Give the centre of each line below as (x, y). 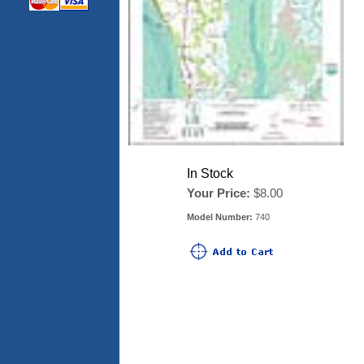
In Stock (210, 173)
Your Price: (219, 193)
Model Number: (220, 217)
